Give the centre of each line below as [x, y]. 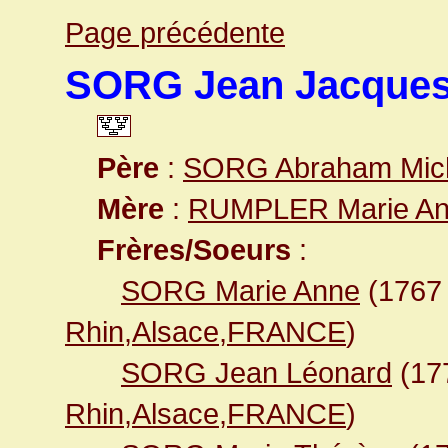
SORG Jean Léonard [256, 372]
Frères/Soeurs [194, 249]
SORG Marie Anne [240, 290]
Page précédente [175, 32]
